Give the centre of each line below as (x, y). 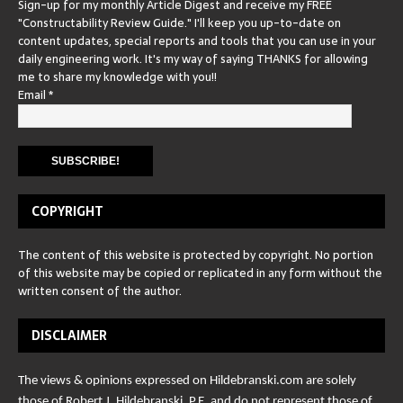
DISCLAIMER (69, 335)
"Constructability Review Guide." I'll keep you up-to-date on (179, 22)
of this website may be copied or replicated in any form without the (200, 273)
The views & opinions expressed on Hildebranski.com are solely (187, 381)
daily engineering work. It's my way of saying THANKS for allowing (193, 58)
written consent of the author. (100, 291)
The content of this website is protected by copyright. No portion (196, 255)
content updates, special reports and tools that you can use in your (197, 40)
